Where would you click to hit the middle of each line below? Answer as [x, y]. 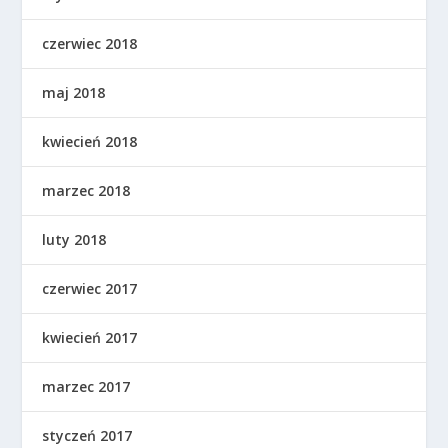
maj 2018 [74, 92]
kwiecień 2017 [90, 337]
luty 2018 [74, 239]
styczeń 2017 [87, 435]
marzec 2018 [86, 190]
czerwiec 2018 [90, 43]
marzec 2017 [86, 386]
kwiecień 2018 [90, 141]
